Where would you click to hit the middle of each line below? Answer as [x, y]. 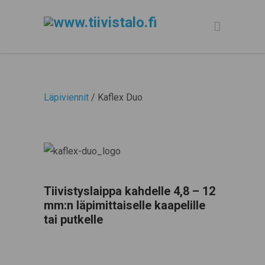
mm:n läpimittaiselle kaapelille [125, 205]
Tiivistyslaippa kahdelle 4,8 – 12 [130, 191]
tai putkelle [73, 219]
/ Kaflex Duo [116, 97]
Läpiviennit [66, 97]
